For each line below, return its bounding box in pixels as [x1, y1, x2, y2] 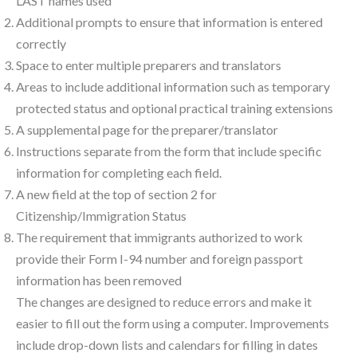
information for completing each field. [16, 165, 222, 181]
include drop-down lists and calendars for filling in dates [16, 337, 318, 353]
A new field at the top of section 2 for [16, 186, 217, 202]
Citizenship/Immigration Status [16, 208, 186, 224]
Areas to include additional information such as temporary [16, 79, 330, 95]
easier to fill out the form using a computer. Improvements [16, 316, 329, 331]
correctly [16, 36, 66, 52]
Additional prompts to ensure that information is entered [16, 14, 323, 30]
